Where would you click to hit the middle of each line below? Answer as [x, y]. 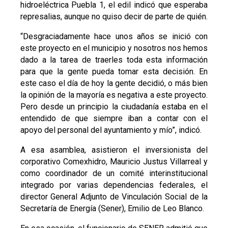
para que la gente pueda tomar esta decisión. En [114, 71]
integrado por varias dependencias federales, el [114, 185]
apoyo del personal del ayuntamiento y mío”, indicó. [111, 130]
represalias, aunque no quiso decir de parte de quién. [114, 16]
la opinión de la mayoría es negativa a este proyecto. [114, 95]
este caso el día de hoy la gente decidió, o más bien [114, 83]
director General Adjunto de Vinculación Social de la [114, 196]
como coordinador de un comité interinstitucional [114, 173]
